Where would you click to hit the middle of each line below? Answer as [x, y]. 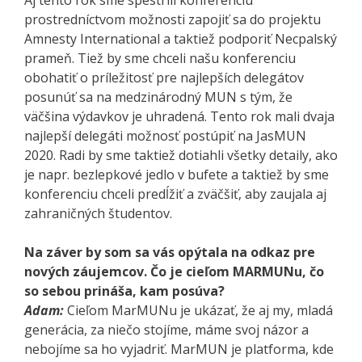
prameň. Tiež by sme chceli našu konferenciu [160, 58]
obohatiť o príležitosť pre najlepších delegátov [164, 77]
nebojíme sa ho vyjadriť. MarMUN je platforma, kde [179, 349]
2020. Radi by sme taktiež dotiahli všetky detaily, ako [181, 155]
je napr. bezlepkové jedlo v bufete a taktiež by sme [177, 174]
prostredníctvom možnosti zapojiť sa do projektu [173, 19]
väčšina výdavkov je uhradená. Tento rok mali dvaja [179, 116]
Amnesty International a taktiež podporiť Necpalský [181, 38]
